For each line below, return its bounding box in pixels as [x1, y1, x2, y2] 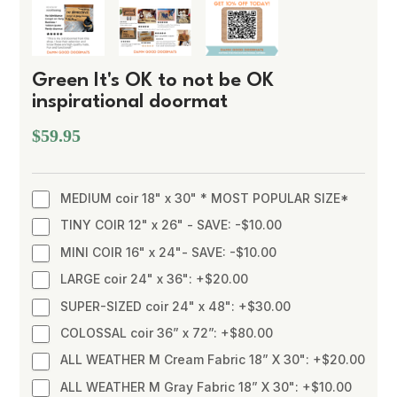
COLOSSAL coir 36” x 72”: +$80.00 [60, 324, 273, 340]
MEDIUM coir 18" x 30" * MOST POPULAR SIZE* [60, 190, 349, 206]
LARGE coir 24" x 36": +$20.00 [60, 271, 248, 287]
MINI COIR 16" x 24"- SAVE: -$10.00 [60, 244, 276, 260]
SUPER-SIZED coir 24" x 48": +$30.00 [60, 298, 291, 314]
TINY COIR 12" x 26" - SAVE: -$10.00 [60, 217, 282, 233]
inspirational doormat [32, 91, 228, 112]
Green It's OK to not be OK [32, 70, 274, 90]
